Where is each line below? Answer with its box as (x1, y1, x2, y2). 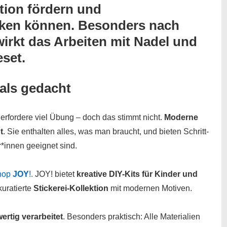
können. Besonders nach (21, 17, 179, 33)
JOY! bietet (33, 169, 77, 178)
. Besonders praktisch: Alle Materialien (63, 212, 200, 221)
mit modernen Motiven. (108, 183, 192, 193)
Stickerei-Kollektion (33, 183, 108, 193)
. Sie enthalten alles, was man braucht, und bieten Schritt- (3, 127, 209, 136)
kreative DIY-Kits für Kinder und (77, 169, 198, 178)
